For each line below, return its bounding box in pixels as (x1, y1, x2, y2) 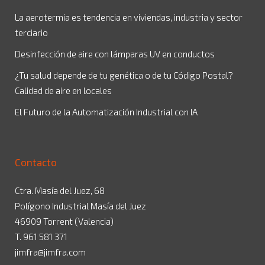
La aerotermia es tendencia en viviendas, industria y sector (15, 12, 243, 23)
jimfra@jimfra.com (15, 247, 86, 258)
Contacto (15, 156, 57, 169)
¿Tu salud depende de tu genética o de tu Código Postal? (15, 70, 233, 81)
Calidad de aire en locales (15, 85, 112, 96)
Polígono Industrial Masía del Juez (15, 201, 146, 212)
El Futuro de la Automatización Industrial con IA (15, 106, 198, 118)
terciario (15, 27, 48, 38)
